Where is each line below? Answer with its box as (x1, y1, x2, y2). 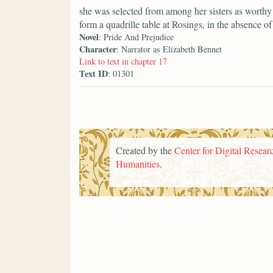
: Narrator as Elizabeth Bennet (116, 43, 222, 55)
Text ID (79, 67, 108, 80)
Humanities (116, 157, 160, 170)
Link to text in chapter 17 (79, 55, 167, 68)
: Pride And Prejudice (99, 31, 174, 43)
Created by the (116, 143, 174, 157)
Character (79, 43, 116, 56)
